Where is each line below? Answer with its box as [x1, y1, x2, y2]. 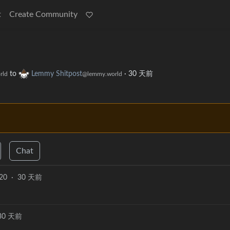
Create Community [9, 10, 78, 18]
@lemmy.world [82, 71, 122, 78]
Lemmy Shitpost [31, 70, 82, 78]
